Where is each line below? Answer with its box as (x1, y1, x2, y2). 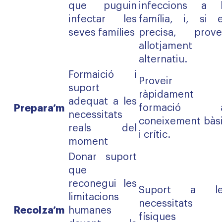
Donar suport (68, 152, 137, 162)
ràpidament (139, 90, 194, 100)
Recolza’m (14, 205, 64, 215)
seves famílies (68, 28, 135, 38)
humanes (68, 206, 111, 216)
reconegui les (68, 179, 137, 189)
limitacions (68, 192, 119, 202)
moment (68, 137, 108, 147)
